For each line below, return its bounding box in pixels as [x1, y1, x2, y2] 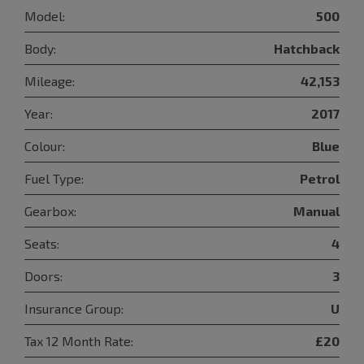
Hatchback [274, 40, 340, 56]
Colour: [24, 137, 65, 154]
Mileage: [24, 72, 75, 89]
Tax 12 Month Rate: [24, 332, 133, 349]
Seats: [24, 235, 59, 251]
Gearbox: [24, 202, 76, 219]
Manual [293, 202, 340, 219]
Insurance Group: [24, 300, 123, 316]
